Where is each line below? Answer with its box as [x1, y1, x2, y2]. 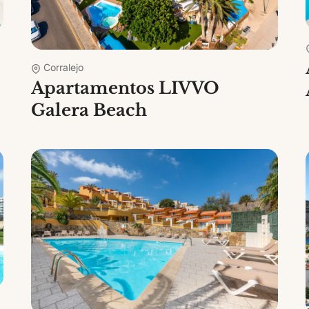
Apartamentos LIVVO [31, 78, 220, 99]
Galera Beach [31, 100, 148, 121]
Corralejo [43, 61, 84, 74]
